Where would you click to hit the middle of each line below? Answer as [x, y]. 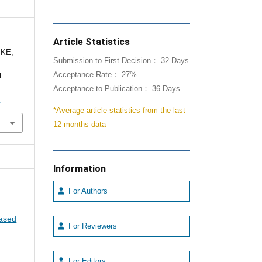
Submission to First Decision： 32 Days [121, 61]
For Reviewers [91, 226]
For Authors [87, 191]
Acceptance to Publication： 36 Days [116, 89]
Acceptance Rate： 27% [95, 75]
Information [79, 168]
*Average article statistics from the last [119, 110]
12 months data [79, 124]
